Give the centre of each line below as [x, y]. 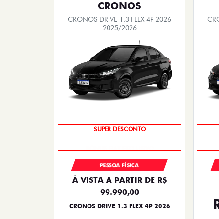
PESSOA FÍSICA [120, 165]
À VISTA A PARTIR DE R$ [120, 180]
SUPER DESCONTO [120, 129]
